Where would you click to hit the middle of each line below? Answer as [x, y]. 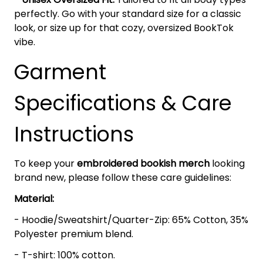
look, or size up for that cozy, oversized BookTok [124, 28]
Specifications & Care [123, 103]
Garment [60, 72]
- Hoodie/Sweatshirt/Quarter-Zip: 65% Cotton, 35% [131, 220]
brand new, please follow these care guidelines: [123, 177]
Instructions [74, 134]
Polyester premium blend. [74, 234]
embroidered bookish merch [143, 163]
